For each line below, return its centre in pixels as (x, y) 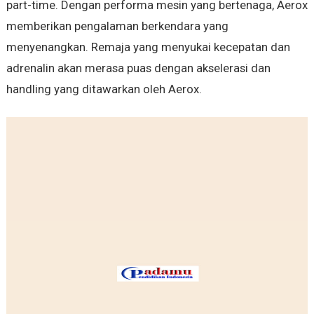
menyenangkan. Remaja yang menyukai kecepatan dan (148, 47)
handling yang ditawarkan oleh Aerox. (104, 89)
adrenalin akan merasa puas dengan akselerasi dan (138, 68)
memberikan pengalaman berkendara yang (117, 26)
